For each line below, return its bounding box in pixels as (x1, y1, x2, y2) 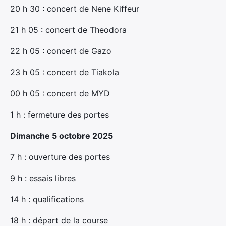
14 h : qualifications (10, 194, 84, 204)
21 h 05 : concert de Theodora (10, 25, 127, 35)
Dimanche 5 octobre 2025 (10, 131, 113, 141)
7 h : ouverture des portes (10, 152, 110, 162)
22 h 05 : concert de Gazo (10, 46, 111, 56)
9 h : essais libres (10, 173, 76, 183)
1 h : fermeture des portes (10, 109, 109, 120)
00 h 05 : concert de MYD (10, 88, 110, 98)
